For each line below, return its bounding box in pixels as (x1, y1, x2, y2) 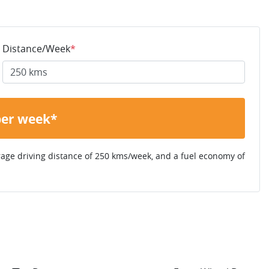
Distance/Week (2, 41, 70, 55)
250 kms (95, 150, 128, 162)
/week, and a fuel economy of (128, 150, 245, 162)
